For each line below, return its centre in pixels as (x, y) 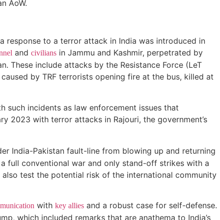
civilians (44, 53)
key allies (69, 206)
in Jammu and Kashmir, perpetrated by (130, 52)
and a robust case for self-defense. (151, 206)
